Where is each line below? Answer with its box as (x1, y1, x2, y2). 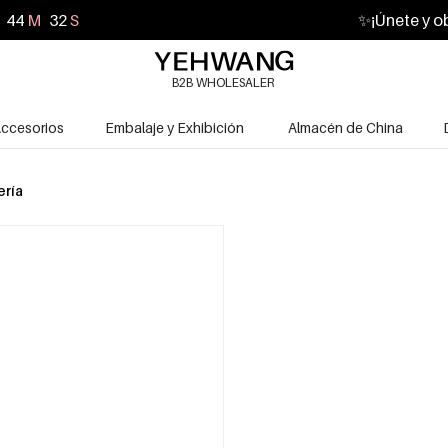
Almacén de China (287, 118, 403, 136)
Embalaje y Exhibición (105, 118, 244, 136)
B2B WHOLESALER (171, 74, 275, 90)
